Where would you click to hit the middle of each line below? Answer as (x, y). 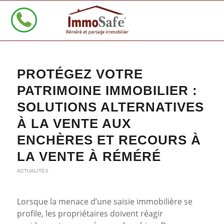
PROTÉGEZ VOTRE (80, 74)
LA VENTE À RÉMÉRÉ (89, 156)
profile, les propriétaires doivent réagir (90, 213)
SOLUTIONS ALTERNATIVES (110, 107)
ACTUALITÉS (32, 171)
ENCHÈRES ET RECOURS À (109, 140)
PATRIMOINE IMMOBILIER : (107, 90)
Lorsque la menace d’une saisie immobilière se (104, 201)
